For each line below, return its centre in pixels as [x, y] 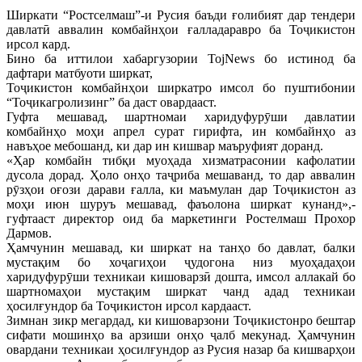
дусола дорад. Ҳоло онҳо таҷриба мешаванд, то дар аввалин [181, 175]
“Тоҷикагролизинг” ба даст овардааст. [112, 102]
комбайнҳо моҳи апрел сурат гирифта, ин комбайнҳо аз [181, 131]
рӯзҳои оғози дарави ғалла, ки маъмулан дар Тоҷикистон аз [181, 189]
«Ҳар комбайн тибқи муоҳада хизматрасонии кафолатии [181, 160]
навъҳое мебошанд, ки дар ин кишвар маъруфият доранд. [165, 145]
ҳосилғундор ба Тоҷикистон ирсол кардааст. [129, 305]
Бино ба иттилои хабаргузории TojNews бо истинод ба [181, 58]
